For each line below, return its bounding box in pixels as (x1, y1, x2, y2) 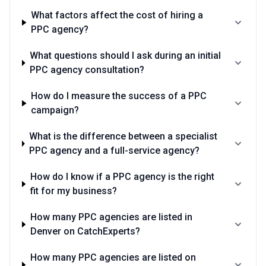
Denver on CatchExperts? (30, 226, 140, 237)
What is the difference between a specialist (29, 131, 218, 142)
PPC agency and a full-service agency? (29, 145, 200, 156)
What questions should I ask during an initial (30, 50, 221, 61)
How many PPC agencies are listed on (30, 252, 196, 263)
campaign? (31, 104, 80, 116)
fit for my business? (30, 185, 117, 197)
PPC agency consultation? (30, 64, 144, 75)
